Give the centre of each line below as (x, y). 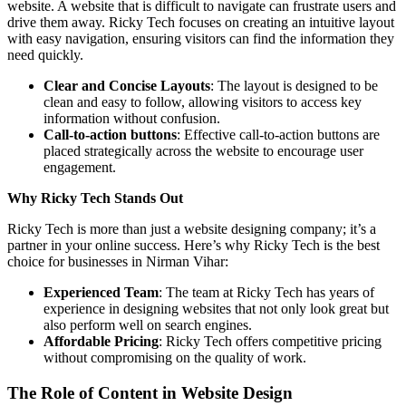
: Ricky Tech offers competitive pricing (270, 342)
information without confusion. (132, 119)
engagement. (80, 168)
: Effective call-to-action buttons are (278, 135)
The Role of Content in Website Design (150, 392)
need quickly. (45, 55)
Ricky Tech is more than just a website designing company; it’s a (192, 229)
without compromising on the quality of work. (175, 358)
